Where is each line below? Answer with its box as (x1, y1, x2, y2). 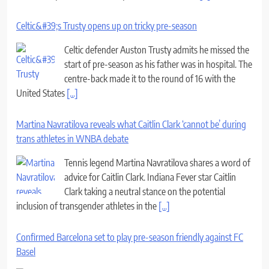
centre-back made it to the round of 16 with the (64, 72, 235, 85)
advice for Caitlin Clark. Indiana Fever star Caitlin (64, 171, 236, 183)
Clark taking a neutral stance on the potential (64, 185, 225, 198)
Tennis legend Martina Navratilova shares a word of (64, 156, 250, 169)
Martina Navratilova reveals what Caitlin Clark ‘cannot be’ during (16, 118, 246, 130)
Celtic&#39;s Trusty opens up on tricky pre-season (16, 19, 197, 32)
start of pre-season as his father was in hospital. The (64, 58, 252, 70)
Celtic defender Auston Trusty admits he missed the (64, 43, 249, 56)
